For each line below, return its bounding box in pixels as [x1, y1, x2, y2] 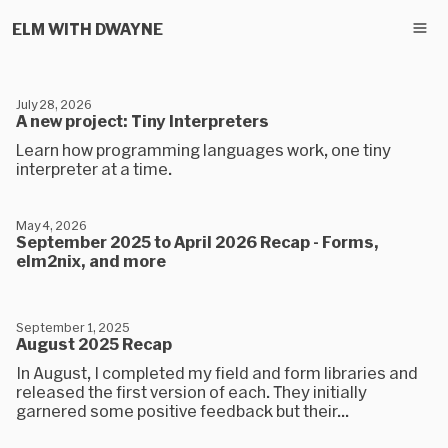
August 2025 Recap [16, 334, 172, 353]
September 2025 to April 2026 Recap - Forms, [16, 232, 379, 251]
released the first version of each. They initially [16, 382, 367, 401]
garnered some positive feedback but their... [16, 401, 349, 420]
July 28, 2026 [16, 97, 91, 111]
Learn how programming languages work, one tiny [16, 140, 391, 159]
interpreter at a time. [16, 159, 172, 178]
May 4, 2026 [16, 218, 86, 232]
